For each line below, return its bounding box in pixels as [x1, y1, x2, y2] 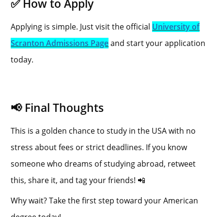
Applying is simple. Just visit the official [11, 21, 153, 32]
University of [152, 21, 200, 32]
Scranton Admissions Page [11, 37, 109, 48]
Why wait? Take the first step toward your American [11, 195, 199, 206]
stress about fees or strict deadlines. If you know [11, 141, 187, 153]
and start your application [108, 37, 206, 48]
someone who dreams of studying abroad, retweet [11, 158, 196, 169]
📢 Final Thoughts [11, 100, 104, 115]
